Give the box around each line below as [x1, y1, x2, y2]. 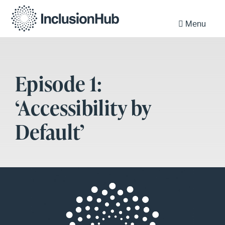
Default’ [15, 118, 89, 146]
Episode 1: [15, 70, 102, 97]
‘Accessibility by [15, 94, 151, 122]
